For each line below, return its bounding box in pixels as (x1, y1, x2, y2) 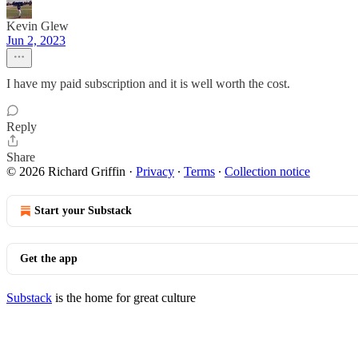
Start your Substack (34, 205, 132, 217)
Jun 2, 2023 (6, 34, 66, 47)
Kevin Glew (6, 19, 69, 33)
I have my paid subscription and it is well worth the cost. (6, 77, 290, 90)
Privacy (136, 165, 174, 178)
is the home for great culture (52, 291, 196, 304)
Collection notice (225, 165, 310, 178)
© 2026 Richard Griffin (6, 165, 125, 178)
